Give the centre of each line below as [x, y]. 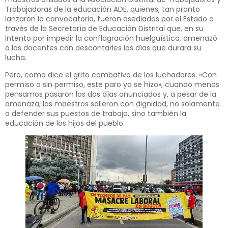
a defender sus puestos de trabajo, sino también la [96, 113]
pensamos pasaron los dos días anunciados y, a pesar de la [111, 94]
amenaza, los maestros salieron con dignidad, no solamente [112, 104]
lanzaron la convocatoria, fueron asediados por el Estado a [109, 19]
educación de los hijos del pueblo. [65, 123]
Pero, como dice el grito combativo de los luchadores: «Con [111, 75]
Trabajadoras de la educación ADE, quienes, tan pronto [103, 9]
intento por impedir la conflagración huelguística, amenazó [111, 38]
